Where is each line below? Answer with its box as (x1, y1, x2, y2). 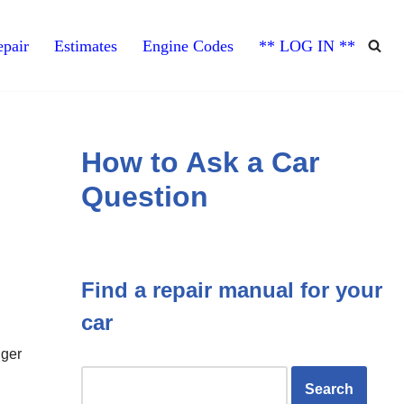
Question (80, 179, 208, 213)
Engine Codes (142, 36, 234, 55)
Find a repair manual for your (80, 277, 382, 302)
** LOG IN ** (259, 36, 355, 55)
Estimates (54, 36, 117, 55)
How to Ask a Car (80, 145, 319, 179)
